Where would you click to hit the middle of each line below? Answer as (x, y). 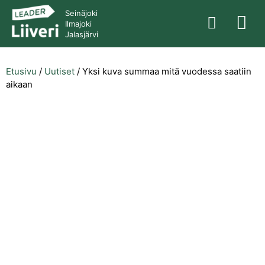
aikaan (19, 84)
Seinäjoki (81, 13)
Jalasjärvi (82, 34)
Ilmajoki (78, 24)
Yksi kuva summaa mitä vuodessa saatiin (167, 71)
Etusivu (21, 71)
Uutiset (59, 71)
